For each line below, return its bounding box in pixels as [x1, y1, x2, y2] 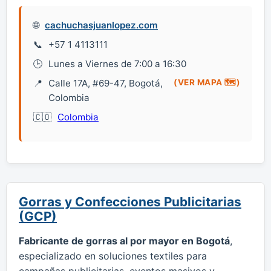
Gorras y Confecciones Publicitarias [19, 194, 241, 209]
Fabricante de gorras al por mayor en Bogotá [19, 234, 230, 247]
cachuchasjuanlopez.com [45, 19, 158, 31]
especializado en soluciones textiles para [19, 249, 207, 262]
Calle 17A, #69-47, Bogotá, [48, 77, 163, 89]
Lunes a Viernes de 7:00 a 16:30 [48, 57, 186, 70]
